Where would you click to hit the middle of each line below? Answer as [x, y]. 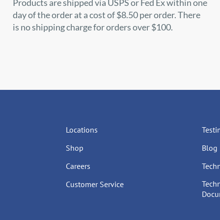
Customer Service [95, 184]
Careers [78, 166]
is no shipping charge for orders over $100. [93, 27]
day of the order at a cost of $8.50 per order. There [106, 15]
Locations [82, 130]
